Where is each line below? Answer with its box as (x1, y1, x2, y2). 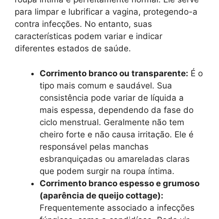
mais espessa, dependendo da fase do (40, 105, 194, 115)
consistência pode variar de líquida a (40, 92, 184, 103)
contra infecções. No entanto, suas (15, 19, 152, 29)
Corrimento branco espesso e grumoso (40, 178, 199, 188)
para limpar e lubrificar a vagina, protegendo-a (15, 7, 197, 17)
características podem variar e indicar (15, 31, 162, 41)
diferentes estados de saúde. (15, 44, 131, 53)
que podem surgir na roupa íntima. (40, 166, 175, 176)
